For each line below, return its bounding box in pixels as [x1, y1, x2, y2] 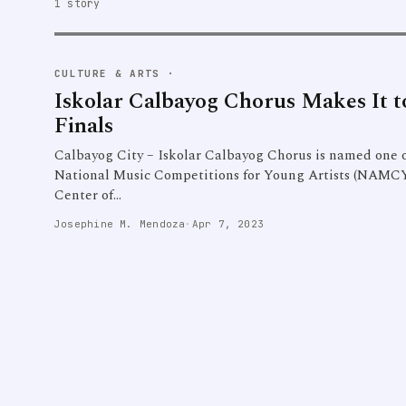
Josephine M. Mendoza [54, 217, 186, 230]
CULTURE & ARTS [54, 67, 160, 80]
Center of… [54, 185, 121, 206]
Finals [54, 110, 113, 142]
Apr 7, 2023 [191, 217, 265, 230]
